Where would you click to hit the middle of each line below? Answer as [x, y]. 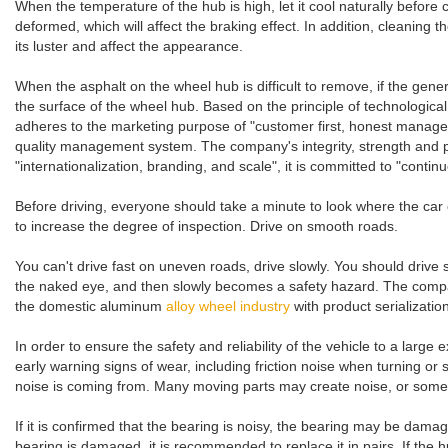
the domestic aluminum [90, 306]
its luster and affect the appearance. [129, 46]
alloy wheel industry [228, 306]
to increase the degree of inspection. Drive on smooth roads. [206, 226]
